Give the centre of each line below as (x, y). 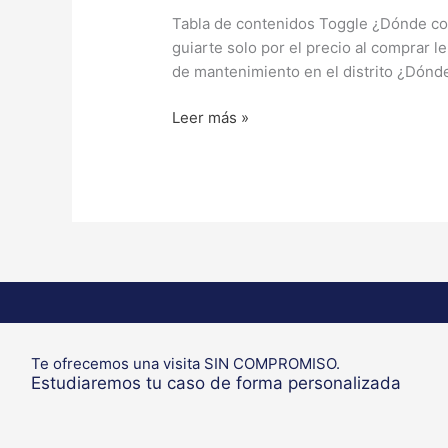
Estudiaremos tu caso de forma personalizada (216, 383)
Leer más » (211, 118)
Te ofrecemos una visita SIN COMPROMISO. (185, 364)
